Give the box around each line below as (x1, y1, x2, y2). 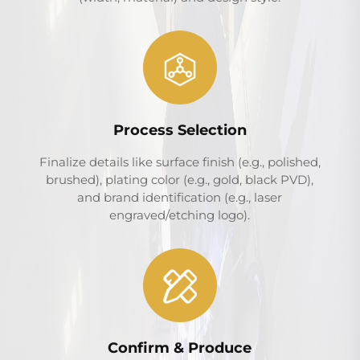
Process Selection (112, 121, 247, 140)
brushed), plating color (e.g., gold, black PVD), (46, 172, 314, 188)
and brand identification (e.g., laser (77, 190, 283, 206)
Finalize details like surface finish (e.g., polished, (39, 154, 321, 170)
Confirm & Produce (108, 339, 252, 358)
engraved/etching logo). (109, 207, 251, 223)
